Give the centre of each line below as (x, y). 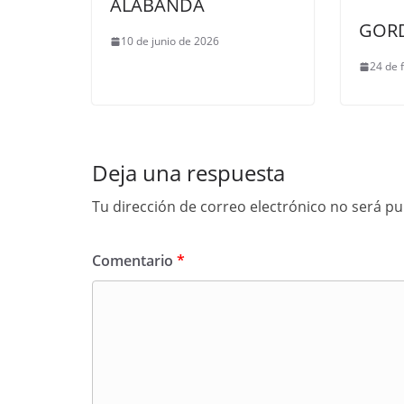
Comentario (134, 261)
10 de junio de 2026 (170, 41)
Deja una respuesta (188, 173)
